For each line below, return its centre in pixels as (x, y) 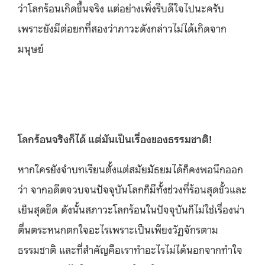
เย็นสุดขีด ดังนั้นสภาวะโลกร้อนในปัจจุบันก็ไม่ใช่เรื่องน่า (131, 209)
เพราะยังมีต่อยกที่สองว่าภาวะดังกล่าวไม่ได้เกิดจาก (122, 28)
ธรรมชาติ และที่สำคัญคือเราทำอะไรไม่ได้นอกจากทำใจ (130, 249)
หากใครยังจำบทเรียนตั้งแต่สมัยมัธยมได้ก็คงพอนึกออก (130, 168)
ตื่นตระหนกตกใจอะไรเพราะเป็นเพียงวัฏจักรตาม (118, 229)
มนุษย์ (31, 48)
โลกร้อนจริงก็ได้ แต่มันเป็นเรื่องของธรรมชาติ (113, 138)
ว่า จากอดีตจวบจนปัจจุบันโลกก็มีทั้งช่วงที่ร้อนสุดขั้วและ (132, 188)
